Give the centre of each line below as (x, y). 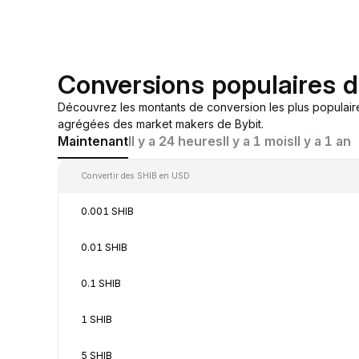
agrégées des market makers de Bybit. (161, 123)
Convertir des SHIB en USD (135, 175)
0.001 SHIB (107, 211)
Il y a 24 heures (175, 141)
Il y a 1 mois (258, 141)
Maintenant (93, 141)
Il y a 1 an (323, 141)
